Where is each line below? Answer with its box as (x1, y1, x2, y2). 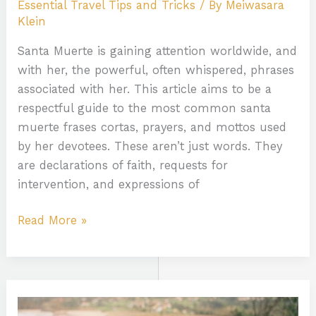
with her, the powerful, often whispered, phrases (18, 63, 295, 77)
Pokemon (17, 300, 72, 315)
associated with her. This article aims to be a (18, 82, 272, 96)
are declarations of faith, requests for (18, 158, 229, 172)
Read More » (18, 214, 87, 228)
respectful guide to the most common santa (18, 101, 272, 115)
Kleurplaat (17, 281, 75, 296)
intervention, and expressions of (18, 177, 200, 191)
